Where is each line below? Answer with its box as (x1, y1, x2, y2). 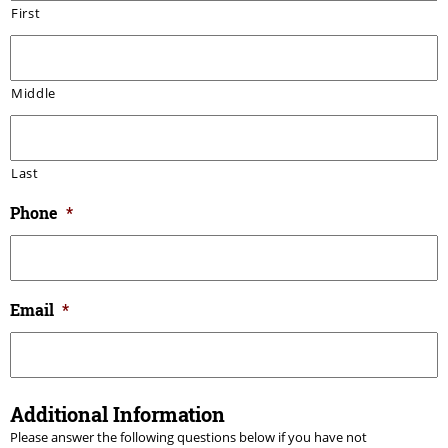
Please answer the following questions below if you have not (10, 427, 367, 446)
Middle (11, 83, 56, 102)
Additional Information (10, 400, 225, 427)
